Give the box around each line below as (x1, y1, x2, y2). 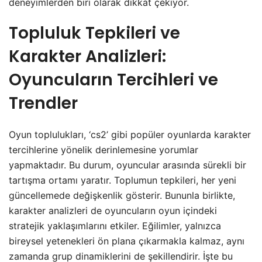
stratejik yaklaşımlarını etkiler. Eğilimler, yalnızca (9, 219, 221, 232)
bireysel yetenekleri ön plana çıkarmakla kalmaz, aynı (9, 235, 244, 247)
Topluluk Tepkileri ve (9, 21, 180, 44)
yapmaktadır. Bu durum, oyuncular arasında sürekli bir (9, 158, 246, 171)
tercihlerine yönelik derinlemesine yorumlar (9, 143, 198, 156)
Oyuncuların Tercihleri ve (9, 68, 218, 91)
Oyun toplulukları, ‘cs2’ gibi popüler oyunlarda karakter (9, 128, 251, 140)
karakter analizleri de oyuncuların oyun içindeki (9, 204, 217, 216)
